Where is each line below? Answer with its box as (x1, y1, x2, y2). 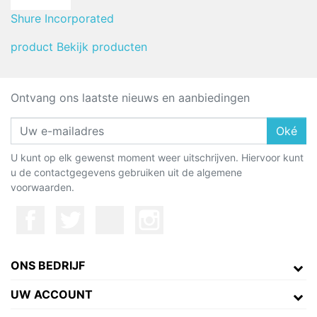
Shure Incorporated (11, 11, 114, 25)
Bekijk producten (57, 39, 147, 54)
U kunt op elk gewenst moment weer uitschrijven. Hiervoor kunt (11, 151, 304, 163)
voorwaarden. (11, 180, 74, 193)
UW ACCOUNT (11, 287, 93, 301)
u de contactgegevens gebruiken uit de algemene (11, 166, 242, 178)
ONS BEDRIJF (11, 258, 85, 272)
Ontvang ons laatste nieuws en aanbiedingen (11, 90, 250, 105)
